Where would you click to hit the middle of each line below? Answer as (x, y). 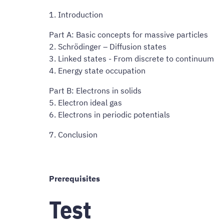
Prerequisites (74, 178)
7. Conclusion (73, 134)
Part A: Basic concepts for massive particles (128, 34)
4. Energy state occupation (97, 70)
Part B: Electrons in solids (95, 90)
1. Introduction (76, 14)
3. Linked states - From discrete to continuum (131, 58)
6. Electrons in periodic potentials (109, 114)
